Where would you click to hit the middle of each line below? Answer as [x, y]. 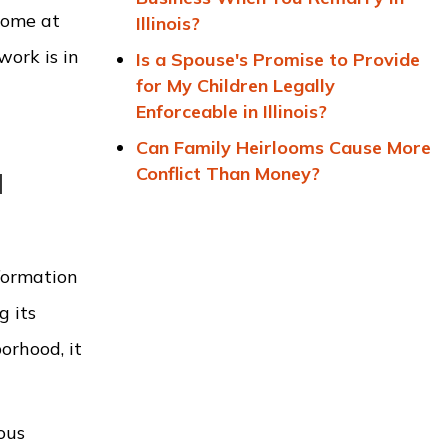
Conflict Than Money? [228, 173]
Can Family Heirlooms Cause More [283, 147]
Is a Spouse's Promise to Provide [278, 59]
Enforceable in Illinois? [231, 111]
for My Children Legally [235, 85]
